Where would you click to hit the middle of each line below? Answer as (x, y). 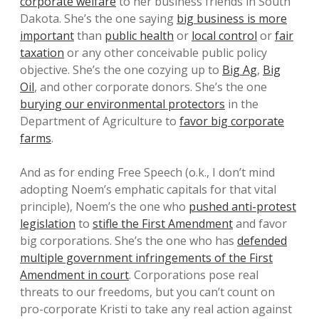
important (47, 36)
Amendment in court (74, 275)
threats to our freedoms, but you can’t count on (147, 292)
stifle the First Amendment (163, 224)
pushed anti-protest (242, 207)
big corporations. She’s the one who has (129, 241)
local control (224, 36)
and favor (260, 224)
